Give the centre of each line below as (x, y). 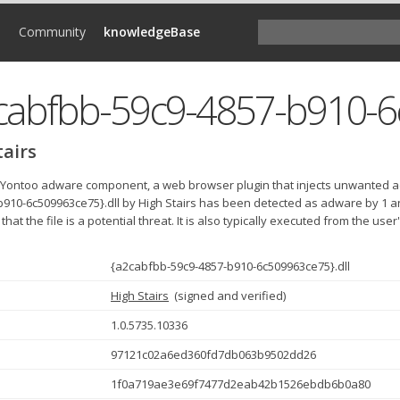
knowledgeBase (152, 32)
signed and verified (230, 296)
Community (52, 32)
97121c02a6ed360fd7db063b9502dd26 (213, 354)
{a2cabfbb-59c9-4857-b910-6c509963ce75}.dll (230, 266)
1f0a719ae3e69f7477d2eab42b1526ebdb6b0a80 (241, 384)
